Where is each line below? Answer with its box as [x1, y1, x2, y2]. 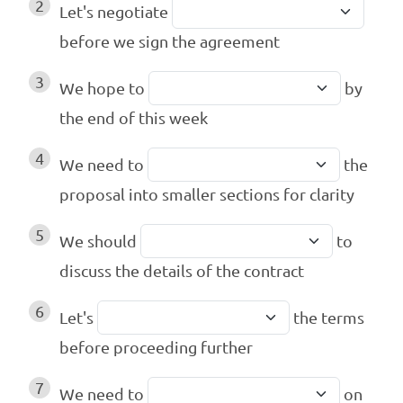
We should [59, 231, 140, 251]
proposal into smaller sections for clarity [59, 184, 354, 204]
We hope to [59, 78, 148, 98]
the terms [290, 308, 364, 327]
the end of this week [59, 108, 208, 128]
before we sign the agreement [59, 31, 280, 51]
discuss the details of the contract [59, 261, 304, 281]
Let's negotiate [59, 2, 172, 22]
